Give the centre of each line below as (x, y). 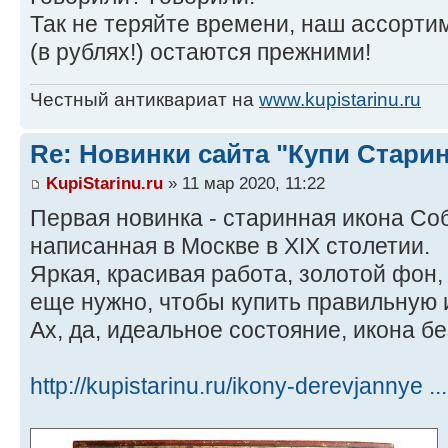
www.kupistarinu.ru (340, 99)
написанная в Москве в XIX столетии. (230, 246)
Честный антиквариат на (144, 99)
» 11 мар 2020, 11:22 (244, 183)
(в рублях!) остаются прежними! (200, 52)
